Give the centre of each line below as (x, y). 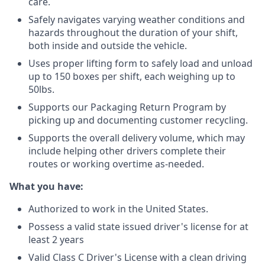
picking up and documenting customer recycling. (138, 120)
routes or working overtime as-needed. (116, 164)
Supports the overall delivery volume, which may (137, 138)
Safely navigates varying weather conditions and (137, 20)
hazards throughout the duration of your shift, (133, 33)
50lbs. (41, 89)
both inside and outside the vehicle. (108, 46)
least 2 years (56, 240)
